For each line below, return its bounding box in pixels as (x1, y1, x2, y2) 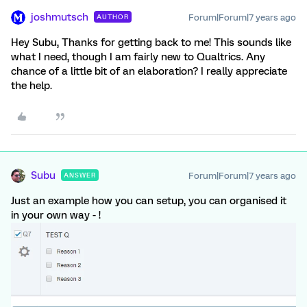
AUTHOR (97, 13, 129, 21)
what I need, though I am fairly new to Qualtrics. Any (11, 51, 265, 64)
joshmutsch (31, 11, 88, 24)
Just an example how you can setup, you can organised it (11, 195, 286, 208)
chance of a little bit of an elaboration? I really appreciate (11, 65, 287, 78)
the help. (11, 79, 52, 93)
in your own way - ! (11, 209, 101, 222)
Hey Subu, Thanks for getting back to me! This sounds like (11, 36, 291, 49)
